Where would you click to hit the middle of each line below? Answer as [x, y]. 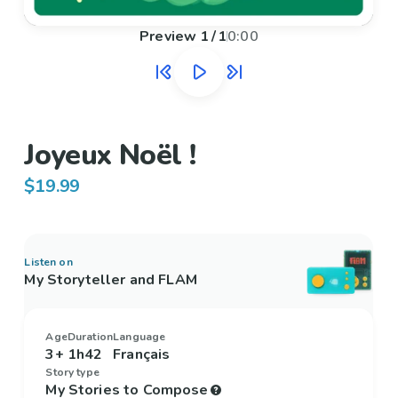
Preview [168, 37]
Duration [90, 337]
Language [139, 337]
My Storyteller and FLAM [111, 280]
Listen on [48, 263]
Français [142, 355]
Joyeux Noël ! [110, 155]
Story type [72, 373]
